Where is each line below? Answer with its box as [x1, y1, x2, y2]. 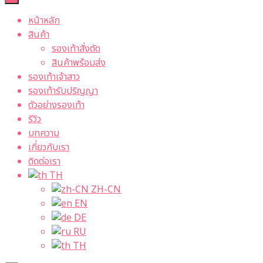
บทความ [28, 126, 59, 141]
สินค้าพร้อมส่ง [52, 56, 106, 70]
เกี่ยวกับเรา [28, 140, 69, 155]
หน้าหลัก [28, 14, 60, 28]
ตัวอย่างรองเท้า [28, 98, 85, 113]
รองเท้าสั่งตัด [52, 42, 100, 56]
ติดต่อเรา [28, 154, 60, 169]
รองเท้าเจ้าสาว [28, 70, 80, 85]
